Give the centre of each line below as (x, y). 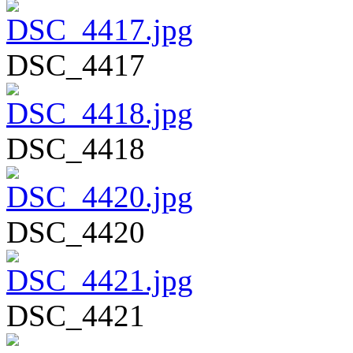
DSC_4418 (76, 148)
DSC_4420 (76, 232)
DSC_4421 (76, 315)
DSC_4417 (76, 65)
